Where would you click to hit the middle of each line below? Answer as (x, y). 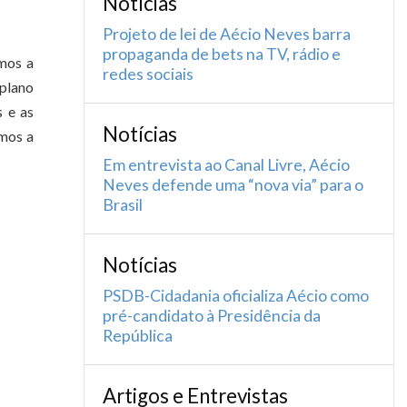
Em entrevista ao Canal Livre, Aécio (226, 165)
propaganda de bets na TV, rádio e (222, 54)
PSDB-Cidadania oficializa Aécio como (236, 296)
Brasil (123, 205)
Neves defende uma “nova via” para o (233, 185)
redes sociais (148, 74)
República (138, 336)
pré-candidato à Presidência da (212, 316)
